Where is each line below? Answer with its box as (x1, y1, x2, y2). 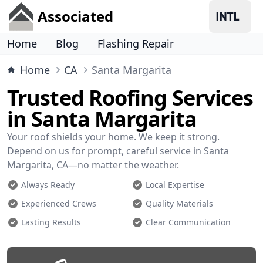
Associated (38, 6, 113, 26)
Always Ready (21, 179, 75, 190)
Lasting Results (21, 217, 81, 228)
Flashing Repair (97, 36, 174, 50)
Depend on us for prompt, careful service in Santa (7, 144, 229, 157)
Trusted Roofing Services (7, 83, 254, 112)
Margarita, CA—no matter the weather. (7, 159, 179, 171)
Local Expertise (146, 179, 204, 190)
